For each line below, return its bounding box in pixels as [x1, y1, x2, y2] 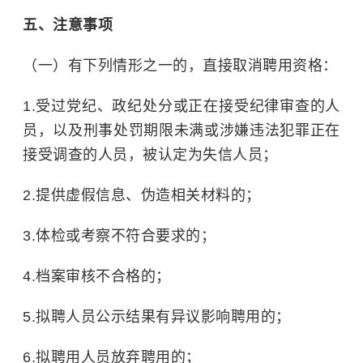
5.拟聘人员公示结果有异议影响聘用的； [23, 309, 291, 325]
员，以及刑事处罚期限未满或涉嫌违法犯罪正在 [23, 122, 340, 139]
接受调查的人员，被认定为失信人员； [23, 147, 278, 163]
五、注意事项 [23, 17, 113, 33]
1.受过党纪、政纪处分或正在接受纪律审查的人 [23, 98, 340, 114]
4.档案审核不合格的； [23, 268, 171, 284]
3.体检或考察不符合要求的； [23, 228, 216, 244]
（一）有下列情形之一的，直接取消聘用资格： [23, 58, 338, 74]
